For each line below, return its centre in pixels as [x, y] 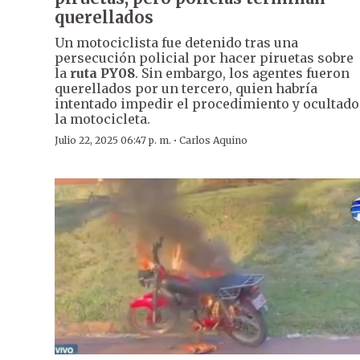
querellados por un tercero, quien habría [186, 88]
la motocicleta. [102, 119]
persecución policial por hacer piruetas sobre [204, 57]
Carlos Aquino [213, 140]
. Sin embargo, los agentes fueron [242, 73]
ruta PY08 [102, 73]
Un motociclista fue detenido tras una [176, 42]
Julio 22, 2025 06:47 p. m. [113, 140]
